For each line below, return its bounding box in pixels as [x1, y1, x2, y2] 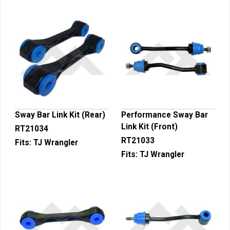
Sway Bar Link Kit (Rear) [15, 110, 105, 120]
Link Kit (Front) [121, 122, 178, 131]
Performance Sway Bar [121, 110, 208, 120]
